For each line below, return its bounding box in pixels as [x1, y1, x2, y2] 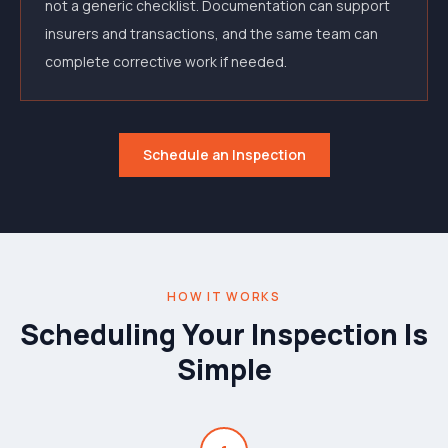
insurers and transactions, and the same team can [45, 24, 378, 43]
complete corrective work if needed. [45, 52, 287, 71]
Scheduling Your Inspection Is [20, 315, 428, 353]
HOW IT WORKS [167, 288, 281, 305]
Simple [176, 350, 272, 388]
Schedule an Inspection [142, 145, 306, 164]
